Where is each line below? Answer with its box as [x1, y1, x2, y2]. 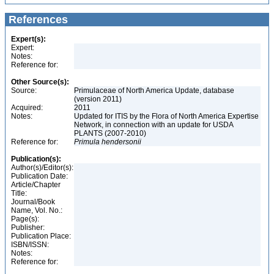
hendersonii [102, 138, 141, 146]
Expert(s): [11, 35, 46, 43]
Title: [11, 189, 27, 198]
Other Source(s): [11, 78, 69, 86]
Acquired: [11, 103, 43, 112]
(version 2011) [74, 95, 122, 103]
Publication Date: [11, 172, 68, 180]
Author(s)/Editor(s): [11, 163, 73, 172]
